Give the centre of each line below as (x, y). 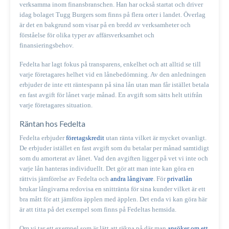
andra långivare (132, 179)
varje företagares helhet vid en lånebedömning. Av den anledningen (113, 74)
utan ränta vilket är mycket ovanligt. (155, 138)
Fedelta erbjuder (43, 138)
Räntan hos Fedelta (52, 124)
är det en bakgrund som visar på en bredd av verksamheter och (105, 25)
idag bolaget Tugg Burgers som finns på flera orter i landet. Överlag (112, 14)
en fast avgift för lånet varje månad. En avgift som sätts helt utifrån (111, 95)
